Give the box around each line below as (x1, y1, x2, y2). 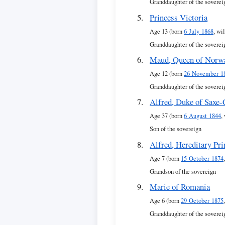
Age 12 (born (150, 69, 184, 78)
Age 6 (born (150, 196, 181, 205)
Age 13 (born (150, 27, 184, 36)
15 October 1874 (181, 154, 224, 163)
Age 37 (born (150, 111, 184, 121)
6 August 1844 (184, 111, 221, 121)
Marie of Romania (150, 181, 210, 193)
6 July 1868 (184, 27, 214, 36)
